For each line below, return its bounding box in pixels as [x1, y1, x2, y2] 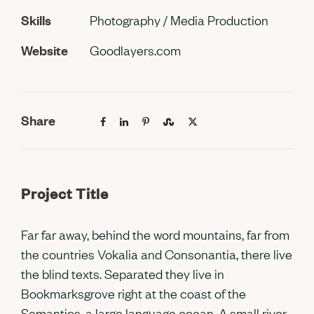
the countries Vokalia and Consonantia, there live [21, 245, 292, 263]
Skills [21, 11, 51, 29]
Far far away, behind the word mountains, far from [21, 226, 289, 243]
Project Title [21, 184, 109, 203]
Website [21, 41, 68, 59]
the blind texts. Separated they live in [21, 265, 224, 282]
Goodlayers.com [90, 41, 181, 59]
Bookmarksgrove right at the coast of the [21, 285, 246, 302]
